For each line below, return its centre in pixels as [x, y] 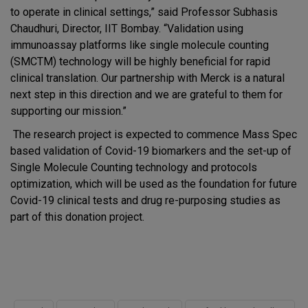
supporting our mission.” [68, 111]
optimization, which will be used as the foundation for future [154, 184]
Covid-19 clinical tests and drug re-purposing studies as [145, 201]
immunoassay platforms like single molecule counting [140, 45]
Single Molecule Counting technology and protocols [134, 168]
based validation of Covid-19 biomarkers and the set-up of [151, 151]
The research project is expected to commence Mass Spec [154, 135]
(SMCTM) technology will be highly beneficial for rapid [140, 62]
